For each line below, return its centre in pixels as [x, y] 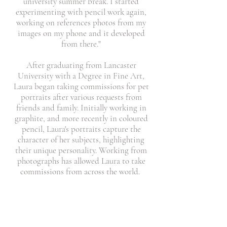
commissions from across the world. [81, 172]
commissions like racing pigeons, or [81, 213]
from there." [81, 44]
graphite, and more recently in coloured [81, 118]
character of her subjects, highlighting [81, 140]
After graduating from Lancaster [81, 65]
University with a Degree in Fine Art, [81, 76]
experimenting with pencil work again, [81, 12]
